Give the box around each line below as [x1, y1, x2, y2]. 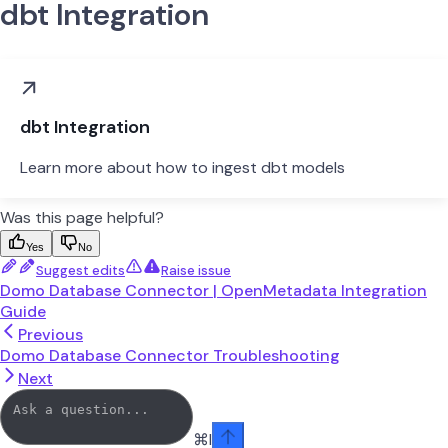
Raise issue [161, 261, 231, 279]
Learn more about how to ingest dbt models [20, 156, 345, 178]
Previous [18, 323, 83, 345]
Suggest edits [36, 261, 125, 279]
